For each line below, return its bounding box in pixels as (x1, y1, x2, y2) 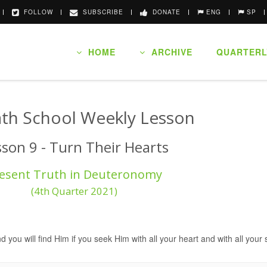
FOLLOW (19, 8, 53, 16)
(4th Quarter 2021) (31, 184, 118, 198)
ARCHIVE (145, 46, 193, 58)
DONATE (148, 8, 181, 16)
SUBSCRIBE (78, 8, 123, 16)
